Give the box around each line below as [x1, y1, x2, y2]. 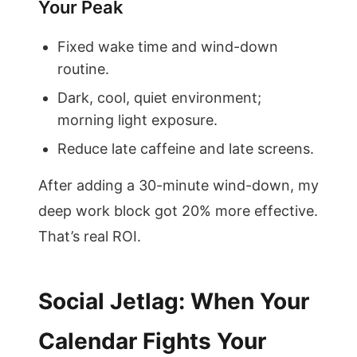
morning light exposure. [57, 112, 218, 128]
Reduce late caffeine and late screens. [57, 140, 314, 157]
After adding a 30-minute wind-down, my [38, 177, 319, 194]
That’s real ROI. [38, 228, 141, 245]
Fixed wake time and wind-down [57, 38, 278, 55]
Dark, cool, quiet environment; [57, 89, 261, 106]
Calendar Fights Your [38, 328, 266, 355]
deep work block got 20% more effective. [38, 202, 318, 219]
